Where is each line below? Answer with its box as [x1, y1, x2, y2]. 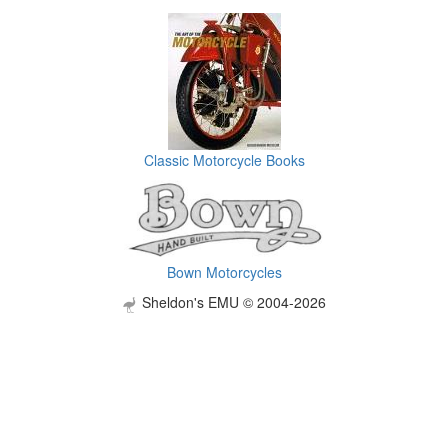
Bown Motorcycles [166, 262, 282, 283]
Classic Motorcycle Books [143, 150, 305, 170]
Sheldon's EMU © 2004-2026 [138, 292, 326, 313]
